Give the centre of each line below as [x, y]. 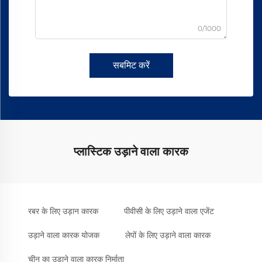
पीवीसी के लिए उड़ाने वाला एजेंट [169, 211]
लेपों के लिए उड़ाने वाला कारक [168, 235]
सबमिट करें [131, 65]
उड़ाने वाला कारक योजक [64, 235]
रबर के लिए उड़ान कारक [63, 211]
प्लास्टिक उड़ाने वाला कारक [131, 151]
